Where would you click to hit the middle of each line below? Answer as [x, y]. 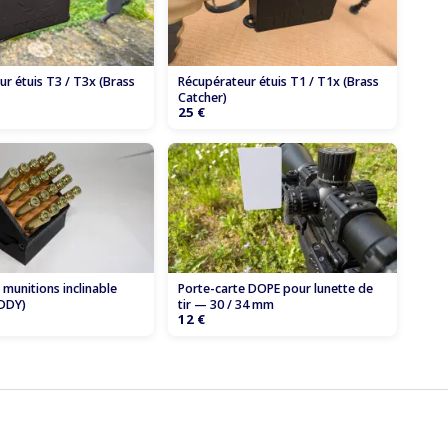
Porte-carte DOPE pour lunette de [275, 288]
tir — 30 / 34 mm [225, 304]
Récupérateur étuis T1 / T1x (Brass [278, 82]
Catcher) [202, 98]
